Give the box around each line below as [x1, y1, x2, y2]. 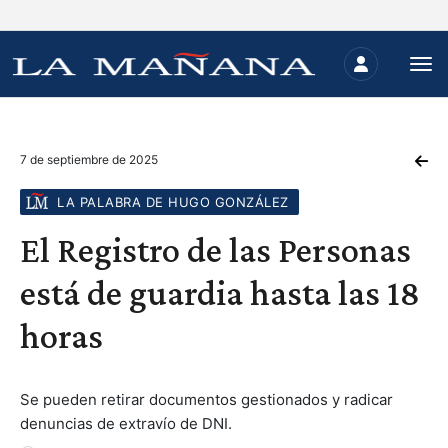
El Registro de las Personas [20, 230, 411, 270]
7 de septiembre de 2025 [20, 152, 158, 167]
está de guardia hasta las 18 [20, 273, 420, 313]
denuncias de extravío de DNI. [20, 414, 232, 433]
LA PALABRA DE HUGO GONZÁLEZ [57, 194, 289, 210]
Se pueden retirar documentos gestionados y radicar [20, 390, 393, 409]
